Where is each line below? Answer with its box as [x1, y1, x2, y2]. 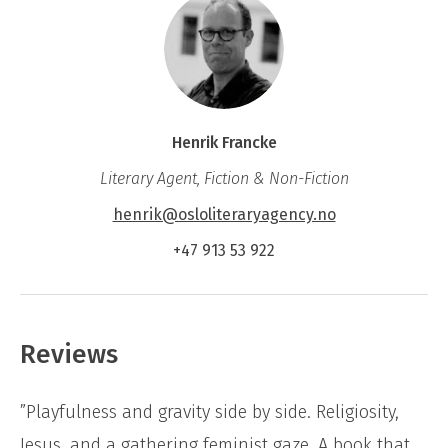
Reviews [20, 339, 118, 371]
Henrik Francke [171, 133, 277, 153]
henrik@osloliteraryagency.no [112, 205, 336, 225]
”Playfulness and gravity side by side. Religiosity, [20, 401, 399, 424]
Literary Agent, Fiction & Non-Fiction [99, 169, 349, 189]
